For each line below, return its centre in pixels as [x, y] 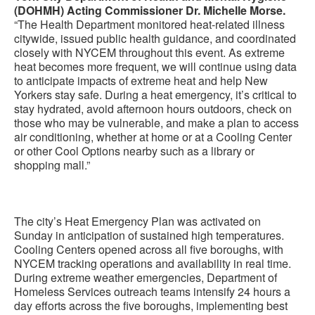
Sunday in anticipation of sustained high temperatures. [149, 235]
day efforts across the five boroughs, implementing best [151, 306]
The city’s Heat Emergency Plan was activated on [137, 221]
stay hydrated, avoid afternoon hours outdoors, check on [153, 109]
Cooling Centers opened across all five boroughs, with [149, 249]
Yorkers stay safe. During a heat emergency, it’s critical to [155, 95]
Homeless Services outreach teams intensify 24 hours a [152, 291]
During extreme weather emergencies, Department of [146, 277]
